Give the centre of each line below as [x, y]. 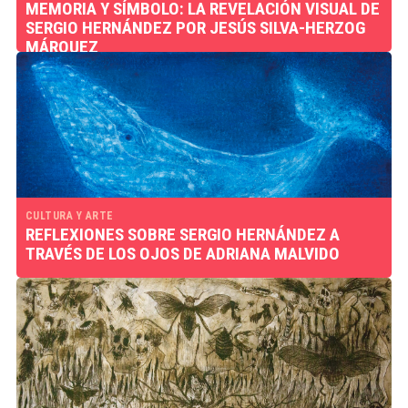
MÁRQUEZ [61, 47]
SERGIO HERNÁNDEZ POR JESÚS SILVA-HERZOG [195, 28]
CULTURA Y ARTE [69, 216]
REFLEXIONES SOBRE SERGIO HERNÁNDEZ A [182, 235]
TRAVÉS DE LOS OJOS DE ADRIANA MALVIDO [182, 254]
